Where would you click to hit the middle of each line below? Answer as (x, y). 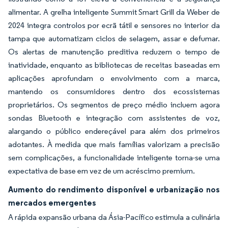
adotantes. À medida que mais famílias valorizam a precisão (114, 144)
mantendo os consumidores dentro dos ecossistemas (114, 91)
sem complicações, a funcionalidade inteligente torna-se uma (114, 158)
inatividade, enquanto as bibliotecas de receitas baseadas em (114, 65)
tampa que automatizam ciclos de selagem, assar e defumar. (114, 38)
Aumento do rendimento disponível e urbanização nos (114, 189)
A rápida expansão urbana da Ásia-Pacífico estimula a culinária (114, 217)
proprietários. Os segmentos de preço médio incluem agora (114, 105)
